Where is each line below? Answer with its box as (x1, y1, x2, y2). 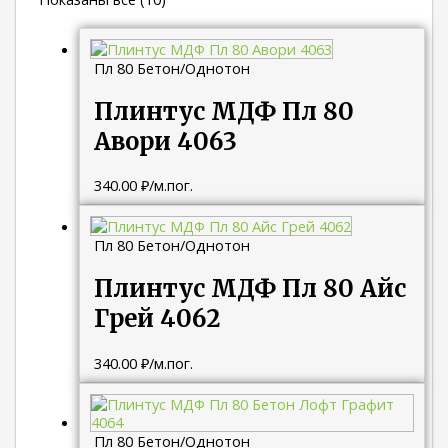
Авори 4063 (94, 126, 238, 156)
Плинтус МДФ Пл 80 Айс (94, 274, 407, 304)
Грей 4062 (94, 304, 221, 334)
